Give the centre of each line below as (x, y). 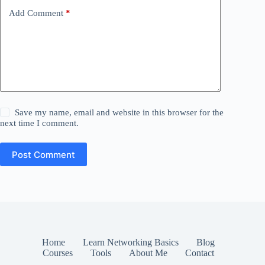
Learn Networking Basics (131, 243)
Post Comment (43, 154)
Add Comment (36, 13)
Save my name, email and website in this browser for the (119, 113)
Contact (200, 253)
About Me (148, 253)
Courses (58, 253)
